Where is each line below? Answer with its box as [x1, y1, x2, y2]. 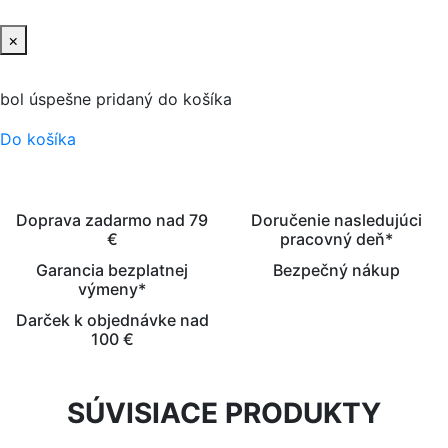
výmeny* [78, 279, 146, 300]
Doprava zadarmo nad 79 [16, 210, 208, 231]
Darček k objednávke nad [15, 310, 209, 331]
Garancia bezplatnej [36, 260, 188, 281]
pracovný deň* [279, 229, 393, 250]
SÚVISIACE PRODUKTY [67, 396, 381, 431]
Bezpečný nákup [272, 260, 400, 281]
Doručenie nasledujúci [250, 210, 422, 231]
